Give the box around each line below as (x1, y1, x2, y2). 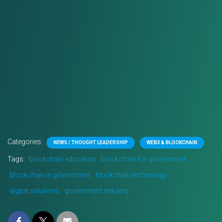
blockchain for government (101, 155, 186, 163)
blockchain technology (96, 171, 167, 179)
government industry (64, 187, 129, 195)
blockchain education (29, 155, 96, 163)
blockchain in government (10, 171, 91, 179)
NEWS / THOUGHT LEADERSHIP (54, 140, 128, 145)
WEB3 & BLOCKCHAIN (147, 140, 197, 145)
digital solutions (10, 187, 59, 195)
